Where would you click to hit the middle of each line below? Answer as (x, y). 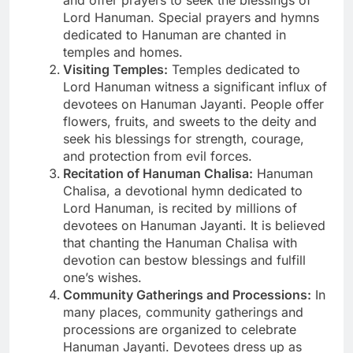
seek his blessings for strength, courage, (184, 138)
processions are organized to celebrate (180, 329)
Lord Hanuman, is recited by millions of (180, 208)
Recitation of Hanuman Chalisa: (158, 173)
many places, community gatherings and (183, 312)
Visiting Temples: (115, 69)
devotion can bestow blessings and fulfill (184, 260)
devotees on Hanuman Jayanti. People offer (193, 104)
